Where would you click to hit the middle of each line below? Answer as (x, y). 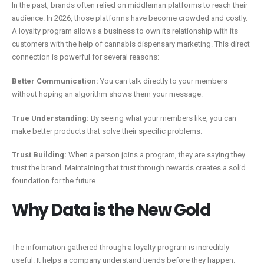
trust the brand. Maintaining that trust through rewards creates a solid (129, 168)
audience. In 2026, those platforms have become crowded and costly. (130, 18)
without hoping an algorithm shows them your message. (107, 94)
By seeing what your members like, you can (163, 118)
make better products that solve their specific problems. (107, 131)
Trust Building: (39, 155)
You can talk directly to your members (163, 81)
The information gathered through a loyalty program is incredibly (121, 247)
